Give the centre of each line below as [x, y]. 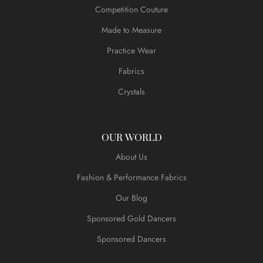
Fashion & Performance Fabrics [131, 177]
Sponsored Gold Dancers [131, 218]
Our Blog [131, 198]
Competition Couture [131, 9]
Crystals [131, 91]
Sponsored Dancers [131, 239]
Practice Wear [131, 50]
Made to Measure [131, 30]
